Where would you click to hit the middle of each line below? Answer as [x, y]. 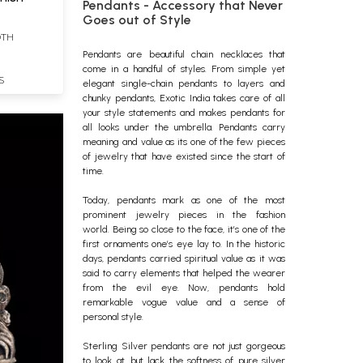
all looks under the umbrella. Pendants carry [184, 127]
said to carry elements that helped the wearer [184, 273]
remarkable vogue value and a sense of [184, 302]
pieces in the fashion [232, 215]
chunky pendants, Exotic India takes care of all [184, 98]
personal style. [114, 317]
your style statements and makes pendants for [184, 113]
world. [98, 229]
